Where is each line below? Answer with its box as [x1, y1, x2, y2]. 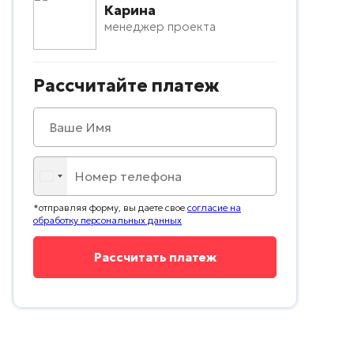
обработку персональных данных [33, 214, 182, 227]
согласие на [187, 201, 241, 214]
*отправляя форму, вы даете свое [33, 201, 187, 214]
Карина [104, 2, 156, 20]
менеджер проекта [104, 19, 216, 35]
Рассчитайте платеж [33, 75, 220, 97]
